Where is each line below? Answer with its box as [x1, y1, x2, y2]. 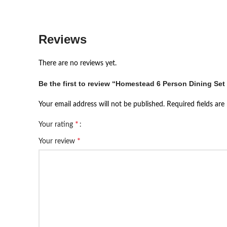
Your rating [39, 121, 75, 128]
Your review [39, 138, 77, 145]
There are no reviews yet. [39, 60, 117, 67]
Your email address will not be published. [39, 101, 165, 108]
